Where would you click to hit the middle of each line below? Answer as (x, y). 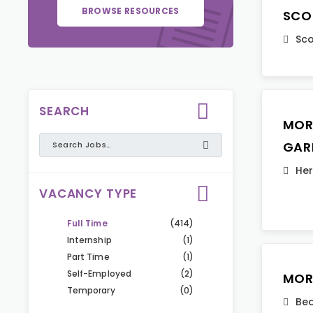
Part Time (88, 257)
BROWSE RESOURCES (130, 11)
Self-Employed (99, 274)
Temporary (91, 290)
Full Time (87, 223)
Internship (89, 240)
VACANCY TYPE (88, 194)
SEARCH (65, 111)
